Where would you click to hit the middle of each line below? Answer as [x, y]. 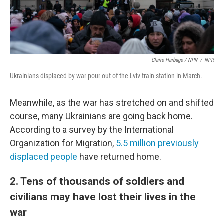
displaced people [44, 157]
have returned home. [119, 157]
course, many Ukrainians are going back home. [101, 116]
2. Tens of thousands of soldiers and [97, 181]
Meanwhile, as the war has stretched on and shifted [112, 103]
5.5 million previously [157, 143]
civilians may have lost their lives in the [103, 197]
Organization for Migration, [63, 143]
